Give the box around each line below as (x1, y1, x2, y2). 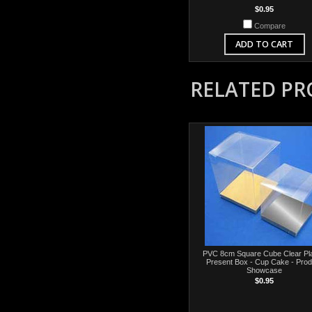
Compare (254, 22, 286, 30)
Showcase (247, 266, 282, 274)
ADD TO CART (235, 38, 293, 50)
